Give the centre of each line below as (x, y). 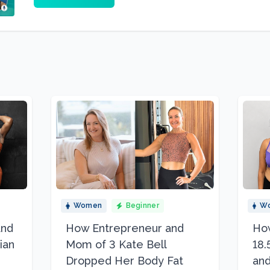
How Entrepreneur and (125, 228)
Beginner (142, 206)
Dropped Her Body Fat (125, 261)
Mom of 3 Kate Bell (116, 245)
